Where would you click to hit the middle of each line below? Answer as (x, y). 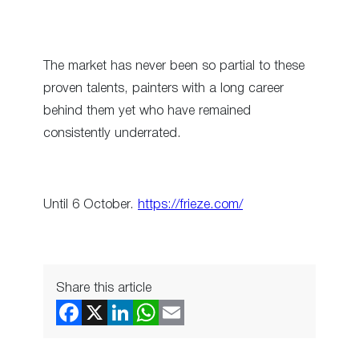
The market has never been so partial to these (174, 67)
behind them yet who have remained (147, 111)
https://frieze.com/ (190, 204)
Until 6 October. (91, 204)
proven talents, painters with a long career (163, 89)
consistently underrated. (112, 134)
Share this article (104, 288)
